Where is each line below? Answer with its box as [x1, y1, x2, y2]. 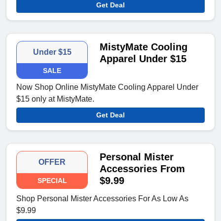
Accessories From [100, 163, 185, 175]
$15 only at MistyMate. [16, 95, 94, 104]
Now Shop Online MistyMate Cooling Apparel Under [16, 83, 198, 92]
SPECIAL [37, 177, 67, 185]
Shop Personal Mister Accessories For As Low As [16, 194, 188, 203]
